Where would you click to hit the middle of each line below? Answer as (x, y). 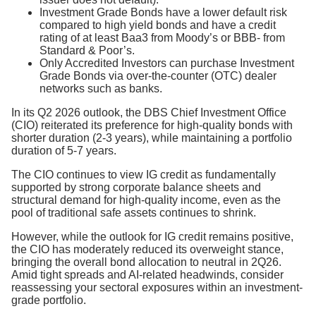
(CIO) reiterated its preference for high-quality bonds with (152, 125)
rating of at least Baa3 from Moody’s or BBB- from (162, 38)
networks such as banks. (101, 89)
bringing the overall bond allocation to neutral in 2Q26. (146, 262)
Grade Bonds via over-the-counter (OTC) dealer (158, 76)
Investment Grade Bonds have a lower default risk (163, 12)
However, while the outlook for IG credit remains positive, (152, 237)
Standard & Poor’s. (87, 50)
